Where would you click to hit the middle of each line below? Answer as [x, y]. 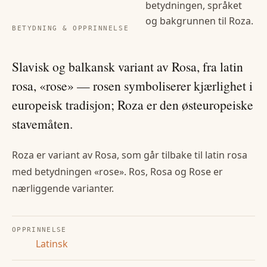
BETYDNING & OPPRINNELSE [71, 28]
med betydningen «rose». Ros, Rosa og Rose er [117, 172]
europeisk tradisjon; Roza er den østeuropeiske [133, 105]
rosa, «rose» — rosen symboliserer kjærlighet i [132, 86]
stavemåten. [42, 124]
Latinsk [52, 244]
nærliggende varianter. [63, 189]
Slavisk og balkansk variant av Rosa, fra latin [128, 67]
